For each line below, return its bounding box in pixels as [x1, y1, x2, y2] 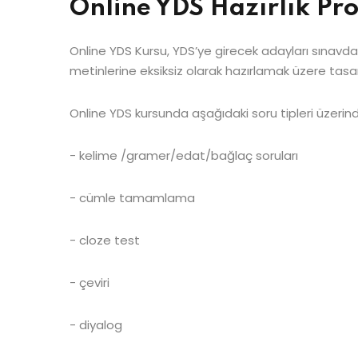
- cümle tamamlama [70, 189, 195, 206]
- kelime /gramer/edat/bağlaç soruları [70, 146, 298, 164]
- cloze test [70, 231, 140, 249]
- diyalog [70, 316, 122, 333]
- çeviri [70, 273, 109, 291]
